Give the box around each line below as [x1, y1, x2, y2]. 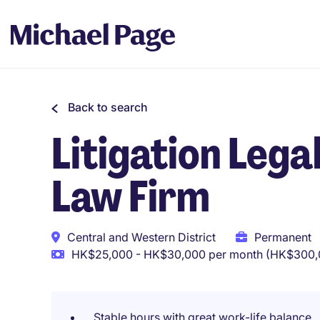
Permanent [254, 230, 311, 244]
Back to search [68, 100, 148, 114]
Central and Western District [67, 230, 216, 244]
